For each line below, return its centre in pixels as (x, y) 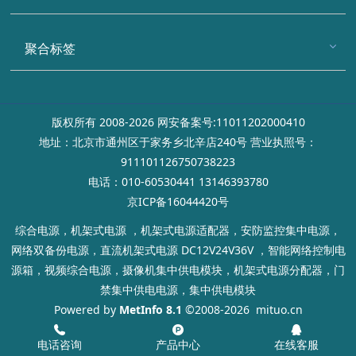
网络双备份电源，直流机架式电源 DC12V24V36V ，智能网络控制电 (178, 250)
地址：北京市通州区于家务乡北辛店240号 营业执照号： (178, 141)
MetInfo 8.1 (150, 310)
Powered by (86, 310)
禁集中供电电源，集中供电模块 (178, 290)
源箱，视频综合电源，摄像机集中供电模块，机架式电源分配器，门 (178, 270)
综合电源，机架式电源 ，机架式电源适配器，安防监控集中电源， (178, 230)
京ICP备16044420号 (178, 201)
